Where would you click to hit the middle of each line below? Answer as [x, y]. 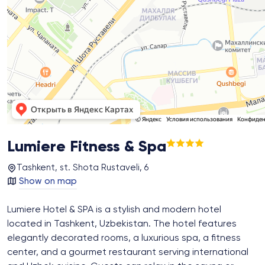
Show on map [48, 182]
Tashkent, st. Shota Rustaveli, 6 [83, 168]
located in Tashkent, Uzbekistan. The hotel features [122, 224]
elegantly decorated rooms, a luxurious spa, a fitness [124, 239]
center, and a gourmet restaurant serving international [128, 253]
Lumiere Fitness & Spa [87, 148]
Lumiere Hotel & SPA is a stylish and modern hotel [114, 210]
